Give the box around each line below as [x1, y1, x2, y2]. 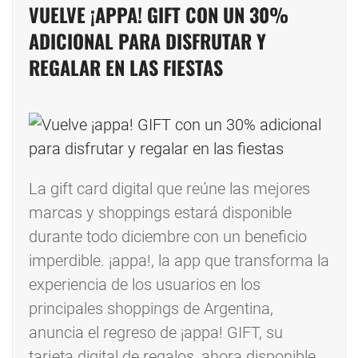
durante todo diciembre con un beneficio [29, 227, 307, 247]
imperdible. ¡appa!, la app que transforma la [29, 251, 329, 271]
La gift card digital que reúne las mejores [29, 179, 310, 199]
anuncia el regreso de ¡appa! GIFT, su [29, 323, 283, 343]
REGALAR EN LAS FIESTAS [29, 53, 223, 82]
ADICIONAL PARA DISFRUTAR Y [29, 26, 266, 56]
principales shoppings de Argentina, [29, 299, 273, 319]
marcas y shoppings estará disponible [29, 203, 292, 223]
